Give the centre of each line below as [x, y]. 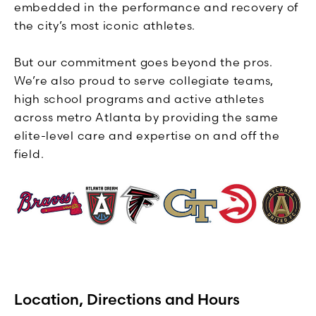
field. [29, 154]
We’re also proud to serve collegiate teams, [144, 81]
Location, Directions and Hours [127, 299]
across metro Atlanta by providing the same [146, 117]
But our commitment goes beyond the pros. [144, 62]
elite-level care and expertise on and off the [147, 136]
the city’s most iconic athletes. [105, 26]
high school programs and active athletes [139, 99]
